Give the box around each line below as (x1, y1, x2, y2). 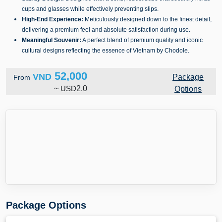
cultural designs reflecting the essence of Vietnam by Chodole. (22, 47, 189, 54)
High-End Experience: (22, 16, 83, 23)
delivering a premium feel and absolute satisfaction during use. (22, 26, 190, 33)
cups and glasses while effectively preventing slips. (22, 5, 159, 12)
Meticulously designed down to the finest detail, (83, 16, 212, 23)
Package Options (6, 200, 86, 211)
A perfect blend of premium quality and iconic (81, 37, 203, 44)
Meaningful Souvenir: (22, 37, 81, 44)
